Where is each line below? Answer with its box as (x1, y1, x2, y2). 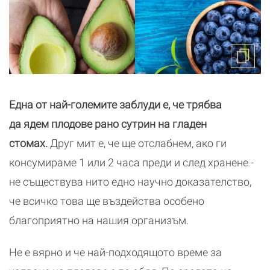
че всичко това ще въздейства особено (9, 195, 204, 208)
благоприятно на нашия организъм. (9, 214, 189, 227)
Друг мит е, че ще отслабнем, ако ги (48, 137, 227, 150)
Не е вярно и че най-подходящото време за (9, 246, 222, 259)
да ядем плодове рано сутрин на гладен (9, 118, 207, 131)
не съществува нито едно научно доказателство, (9, 175, 251, 189)
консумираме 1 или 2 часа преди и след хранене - (9, 156, 254, 169)
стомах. (9, 137, 48, 150)
